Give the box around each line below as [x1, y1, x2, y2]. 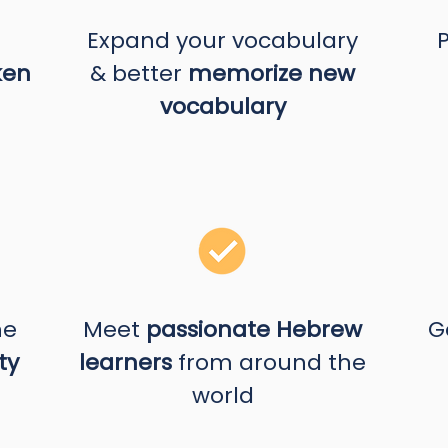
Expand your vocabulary [87, 25, 358, 56]
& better [90, 58, 188, 89]
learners [79, 347, 172, 378]
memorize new [188, 58, 355, 89]
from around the [172, 347, 366, 378]
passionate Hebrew [146, 314, 362, 345]
